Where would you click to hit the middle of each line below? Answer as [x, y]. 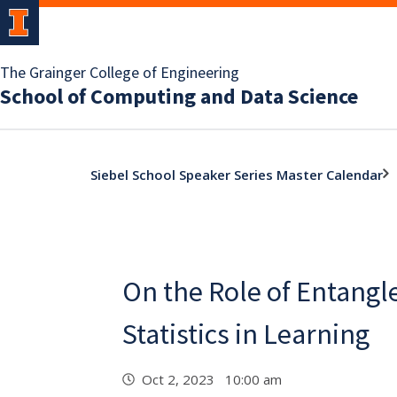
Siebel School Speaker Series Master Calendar [237, 174]
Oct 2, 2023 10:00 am [215, 379]
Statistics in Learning [246, 334]
